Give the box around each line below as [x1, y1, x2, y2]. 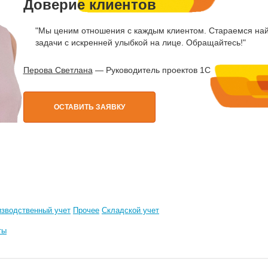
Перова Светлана [23, 65, 93, 75]
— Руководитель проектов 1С [92, 65, 211, 75]
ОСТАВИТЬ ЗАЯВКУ [53, 103, 125, 111]
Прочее [73, 206, 99, 215]
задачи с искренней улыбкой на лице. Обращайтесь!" [35, 38, 246, 47]
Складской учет [102, 206, 159, 215]
